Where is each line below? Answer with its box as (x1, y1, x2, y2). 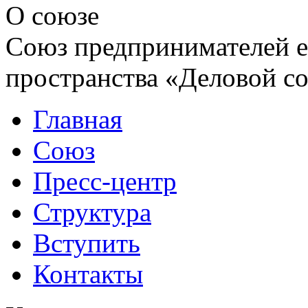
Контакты (33, 259, 143, 289)
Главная (33, 104, 122, 135)
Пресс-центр (33, 166, 177, 197)
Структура (33, 197, 151, 228)
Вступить (33, 228, 140, 258)
